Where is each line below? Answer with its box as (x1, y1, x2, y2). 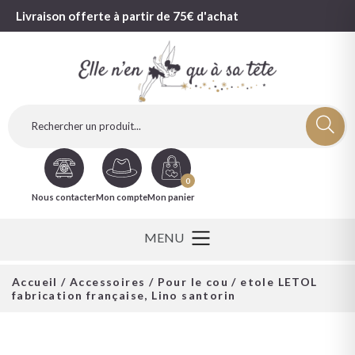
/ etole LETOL (228, 275, 318, 289)
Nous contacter (32, 191, 96, 202)
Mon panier (147, 191, 195, 202)
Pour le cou (157, 275, 229, 289)
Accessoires (70, 275, 146, 289)
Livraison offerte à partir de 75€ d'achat (16, 9, 239, 23)
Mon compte (96, 191, 147, 202)
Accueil (12, 275, 58, 289)
